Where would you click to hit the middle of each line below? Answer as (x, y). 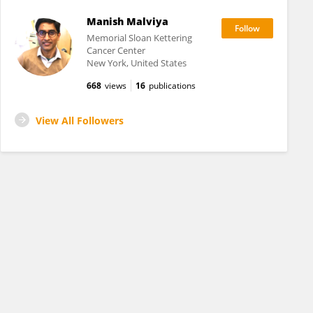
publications (172, 86)
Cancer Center (116, 50)
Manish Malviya (127, 21)
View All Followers (80, 121)
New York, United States (136, 63)
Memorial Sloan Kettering (139, 38)
